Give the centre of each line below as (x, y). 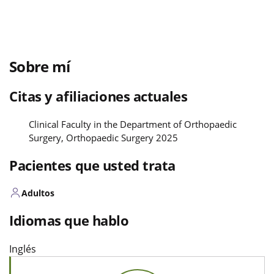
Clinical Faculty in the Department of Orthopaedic (133, 124)
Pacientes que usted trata (92, 165)
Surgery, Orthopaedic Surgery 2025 (103, 137)
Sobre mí (40, 66)
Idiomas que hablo (69, 220)
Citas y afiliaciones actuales (98, 96)
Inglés (23, 249)
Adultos (38, 193)
